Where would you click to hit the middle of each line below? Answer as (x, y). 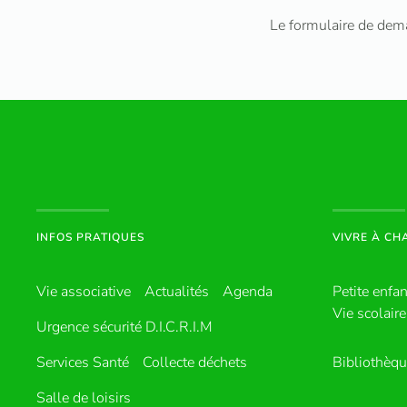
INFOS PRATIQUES (90, 237)
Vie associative (84, 292)
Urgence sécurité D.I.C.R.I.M (124, 327)
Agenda (248, 292)
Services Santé (83, 362)
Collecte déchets (195, 362)
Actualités (177, 292)
